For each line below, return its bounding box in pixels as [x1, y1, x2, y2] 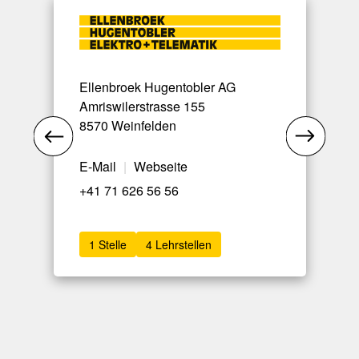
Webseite [133, 157, 188, 176]
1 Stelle [88, 236, 127, 252]
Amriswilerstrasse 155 [79, 97, 205, 116]
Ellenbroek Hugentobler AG [79, 78, 236, 97]
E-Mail [79, 157, 116, 176]
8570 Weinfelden [79, 116, 176, 135]
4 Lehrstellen [145, 236, 212, 252]
